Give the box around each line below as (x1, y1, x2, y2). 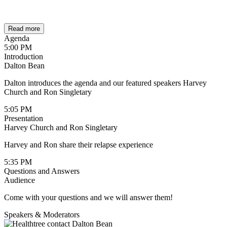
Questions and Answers (4, 167, 80, 176)
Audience (4, 176, 35, 185)
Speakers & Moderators (4, 210, 80, 219)
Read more (8, 25, 40, 33)
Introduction (4, 52, 43, 61)
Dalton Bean (4, 61, 45, 70)
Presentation (4, 114, 43, 123)
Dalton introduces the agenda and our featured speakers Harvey (4, 79, 207, 88)
